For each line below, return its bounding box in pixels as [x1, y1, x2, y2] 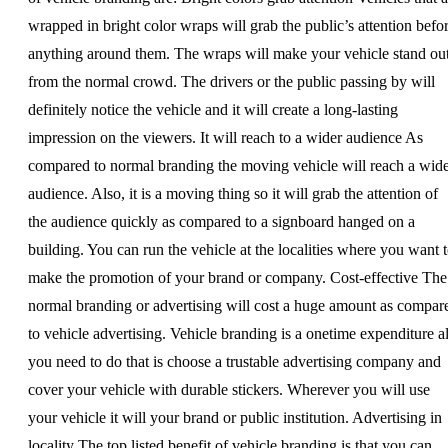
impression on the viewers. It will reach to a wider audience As [28, 128, 423, 146]
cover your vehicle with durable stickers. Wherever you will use [28, 380, 430, 398]
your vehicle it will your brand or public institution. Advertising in [28, 408, 442, 426]
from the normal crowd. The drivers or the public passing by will [28, 72, 435, 90]
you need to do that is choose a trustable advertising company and [28, 352, 441, 370]
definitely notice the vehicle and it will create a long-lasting [28, 100, 398, 118]
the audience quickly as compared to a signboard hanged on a [28, 212, 415, 230]
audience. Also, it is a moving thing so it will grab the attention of [28, 184, 438, 202]
